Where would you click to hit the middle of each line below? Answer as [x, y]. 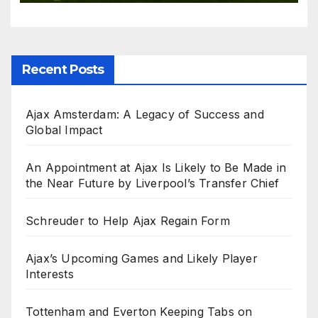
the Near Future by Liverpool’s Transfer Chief [153, 183]
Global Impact [64, 130]
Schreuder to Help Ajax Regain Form [128, 220]
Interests [50, 274]
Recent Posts [63, 69]
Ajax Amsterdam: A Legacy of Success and [145, 114]
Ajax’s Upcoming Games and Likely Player [142, 258]
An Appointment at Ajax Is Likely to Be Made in [156, 167]
